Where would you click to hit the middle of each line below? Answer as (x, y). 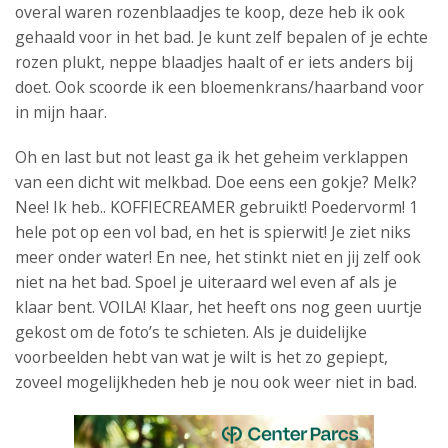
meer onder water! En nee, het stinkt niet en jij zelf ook (218, 257)
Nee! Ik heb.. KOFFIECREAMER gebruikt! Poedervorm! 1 (216, 207)
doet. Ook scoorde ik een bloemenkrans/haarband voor (219, 87)
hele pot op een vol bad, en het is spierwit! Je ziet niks (213, 232)
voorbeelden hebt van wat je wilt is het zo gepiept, (201, 357)
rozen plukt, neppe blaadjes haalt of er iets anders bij (214, 62)
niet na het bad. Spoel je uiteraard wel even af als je (206, 282)
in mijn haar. (61, 112)
